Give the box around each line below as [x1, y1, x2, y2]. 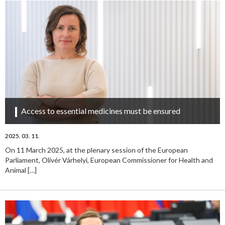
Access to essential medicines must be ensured [21, 106, 180, 116]
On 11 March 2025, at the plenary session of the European [5, 146, 188, 155]
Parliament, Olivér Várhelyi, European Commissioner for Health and [5, 156, 213, 165]
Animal [5, 166, 28, 175]
